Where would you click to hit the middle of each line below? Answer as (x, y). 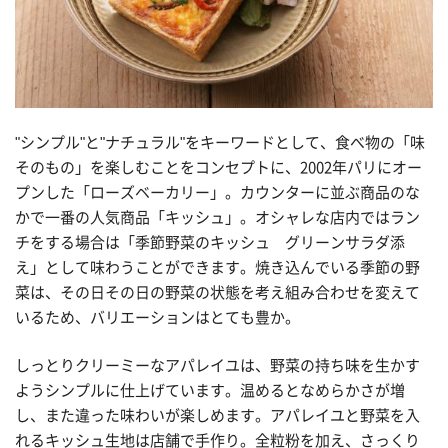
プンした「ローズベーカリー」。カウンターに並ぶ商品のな (217, 193)
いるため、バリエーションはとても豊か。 (157, 318)
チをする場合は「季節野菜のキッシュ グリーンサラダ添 (210, 243)
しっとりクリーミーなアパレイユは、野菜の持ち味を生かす (217, 365)
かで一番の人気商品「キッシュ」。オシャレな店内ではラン (217, 218)
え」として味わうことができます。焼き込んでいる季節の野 (217, 268)
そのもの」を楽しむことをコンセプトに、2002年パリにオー (218, 168)
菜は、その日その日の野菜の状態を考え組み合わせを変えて (217, 293)
